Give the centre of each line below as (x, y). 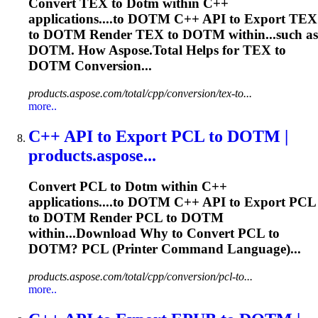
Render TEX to (134, 34)
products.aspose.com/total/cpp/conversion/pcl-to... (141, 277)
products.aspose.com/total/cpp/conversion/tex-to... (140, 93)
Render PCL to (133, 218)
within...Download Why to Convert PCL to (154, 234)
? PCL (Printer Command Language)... (186, 249)
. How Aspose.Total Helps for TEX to (179, 50)
